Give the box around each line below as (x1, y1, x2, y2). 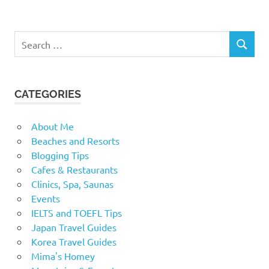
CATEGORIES (14, 88, 81, 101)
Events (31, 192, 60, 205)
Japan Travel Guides (31, 221, 116, 234)
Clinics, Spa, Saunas (31, 178, 113, 190)
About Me (31, 120, 74, 133)
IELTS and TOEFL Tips (31, 207, 122, 219)
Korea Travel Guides (31, 235, 116, 248)
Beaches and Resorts (31, 134, 119, 147)
